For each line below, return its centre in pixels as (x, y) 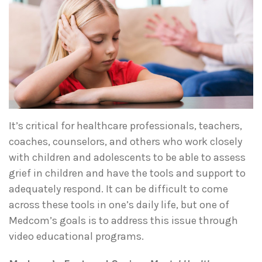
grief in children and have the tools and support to (127, 173)
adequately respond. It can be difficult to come (118, 189)
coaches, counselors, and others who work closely (125, 142)
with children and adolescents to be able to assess (127, 158)
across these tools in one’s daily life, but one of (119, 205)
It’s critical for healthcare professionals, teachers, (125, 126)
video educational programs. (76, 237)
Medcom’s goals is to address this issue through (123, 221)
